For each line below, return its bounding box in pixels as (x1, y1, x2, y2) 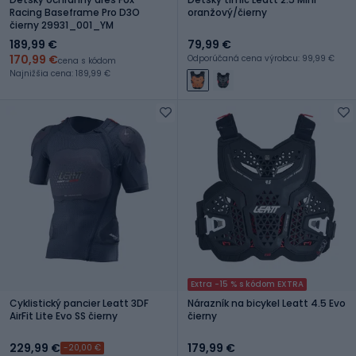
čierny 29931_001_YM (10, 17, 114, 32)
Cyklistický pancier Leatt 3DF (10, 296, 149, 310)
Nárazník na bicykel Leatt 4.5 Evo (188, 296, 346, 310)
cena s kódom (58, 54, 116, 67)
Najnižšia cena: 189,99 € (10, 67, 110, 79)
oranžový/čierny (188, 5, 267, 19)
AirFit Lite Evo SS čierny (10, 308, 118, 323)
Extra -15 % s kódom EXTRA (191, 277, 304, 290)
